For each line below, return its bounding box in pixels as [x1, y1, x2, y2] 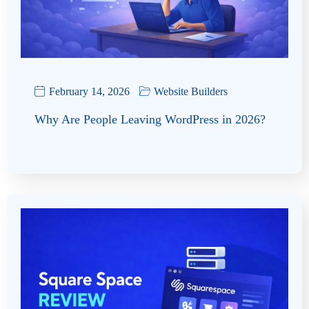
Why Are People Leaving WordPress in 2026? [34, 112, 266, 126]
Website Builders [154, 85, 228, 97]
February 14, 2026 [49, 85, 130, 97]
